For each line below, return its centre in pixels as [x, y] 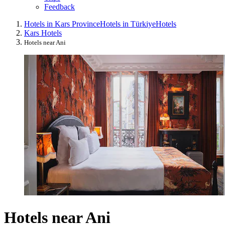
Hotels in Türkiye [128, 24]
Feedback [60, 7]
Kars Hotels [43, 33]
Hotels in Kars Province [62, 24]
